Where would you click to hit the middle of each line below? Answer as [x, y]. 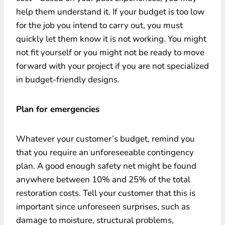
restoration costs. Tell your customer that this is [106, 193]
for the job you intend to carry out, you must [99, 25]
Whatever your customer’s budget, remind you [105, 139]
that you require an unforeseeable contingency [105, 152]
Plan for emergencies [58, 109]
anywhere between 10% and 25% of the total [103, 179]
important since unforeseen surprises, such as [103, 206]
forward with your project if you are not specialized [113, 66]
